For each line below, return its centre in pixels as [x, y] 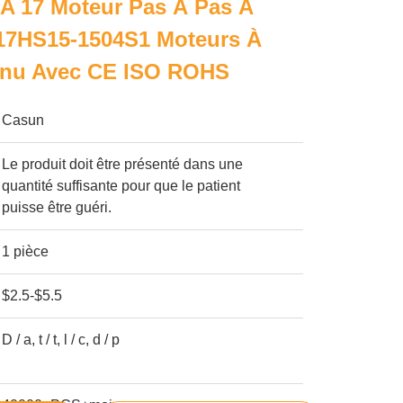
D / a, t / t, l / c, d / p [61, 340]
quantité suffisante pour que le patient [121, 186]
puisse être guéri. [57, 207]
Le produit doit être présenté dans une [123, 164]
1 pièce [26, 251]
